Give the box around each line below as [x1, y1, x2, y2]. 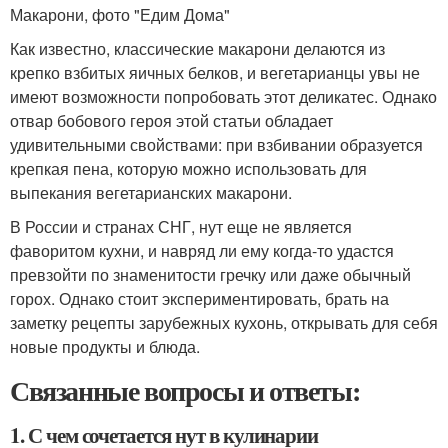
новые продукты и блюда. [10, 335, 200, 359]
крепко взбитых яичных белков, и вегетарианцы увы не [10, 61, 420, 85]
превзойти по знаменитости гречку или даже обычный [10, 263, 411, 287]
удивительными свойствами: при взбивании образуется [10, 133, 423, 157]
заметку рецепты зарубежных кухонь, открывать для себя [10, 311, 438, 335]
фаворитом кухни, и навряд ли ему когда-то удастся [10, 239, 394, 263]
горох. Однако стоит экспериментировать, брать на [10, 287, 389, 311]
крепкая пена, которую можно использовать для [10, 157, 367, 181]
